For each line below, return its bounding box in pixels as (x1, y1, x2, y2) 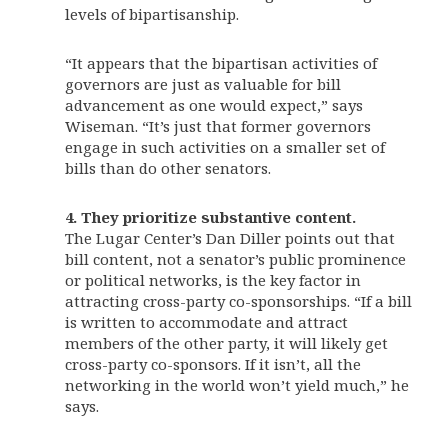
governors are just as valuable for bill (65, 74, 341, 94)
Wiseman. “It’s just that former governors (65, 116, 371, 136)
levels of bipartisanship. (65, 4, 239, 24)
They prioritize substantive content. (81, 207, 356, 227)
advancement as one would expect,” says (65, 95, 363, 115)
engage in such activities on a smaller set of (65, 137, 385, 157)
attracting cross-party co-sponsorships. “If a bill (65, 291, 412, 311)
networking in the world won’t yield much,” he (65, 375, 409, 395)
